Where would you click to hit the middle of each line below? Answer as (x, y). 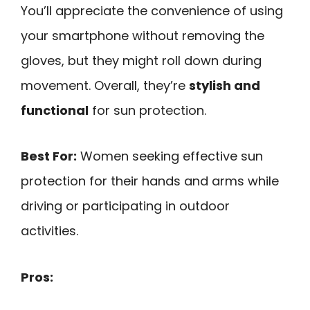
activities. (49, 231)
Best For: (49, 156)
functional (55, 110)
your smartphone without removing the (143, 35)
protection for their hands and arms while (150, 181)
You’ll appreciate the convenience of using (152, 10)
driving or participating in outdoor (125, 206)
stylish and (225, 85)
